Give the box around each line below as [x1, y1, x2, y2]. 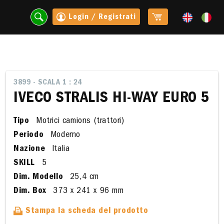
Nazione [13, 145, 45, 154]
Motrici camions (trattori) [33, 117, 124, 126]
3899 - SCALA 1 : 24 [13, 79, 82, 87]
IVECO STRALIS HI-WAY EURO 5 [13, 91, 209, 107]
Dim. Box [13, 187, 46, 196]
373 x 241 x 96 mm [50, 187, 124, 196]
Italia [49, 145, 70, 154]
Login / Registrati [66, 13, 136, 21]
